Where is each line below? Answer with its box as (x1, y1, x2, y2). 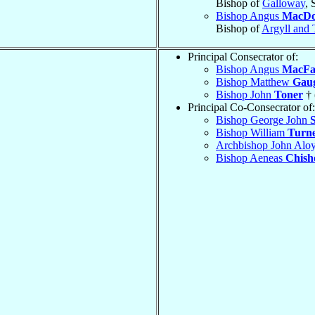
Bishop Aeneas (216, 151, 285, 164)
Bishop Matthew (216, 75, 292, 88)
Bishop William (216, 126, 288, 139)
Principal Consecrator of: (188, 50, 298, 63)
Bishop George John (216, 113, 310, 126)
